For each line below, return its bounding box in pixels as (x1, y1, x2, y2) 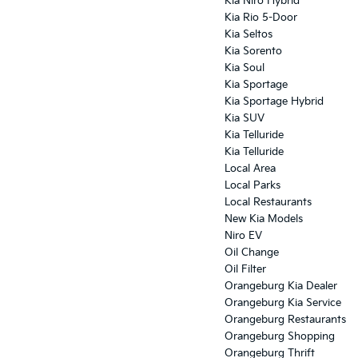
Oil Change (225, 246, 279, 260)
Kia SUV (225, 112, 265, 125)
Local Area (225, 162, 276, 176)
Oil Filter (225, 263, 266, 276)
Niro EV (225, 229, 262, 243)
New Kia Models (225, 213, 303, 226)
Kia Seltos (225, 28, 272, 42)
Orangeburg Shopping (225, 330, 335, 344)
